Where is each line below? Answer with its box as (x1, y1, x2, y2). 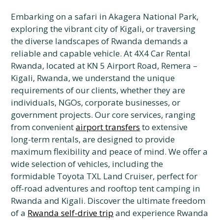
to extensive (140, 121, 188, 133)
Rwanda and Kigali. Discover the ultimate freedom (11, 195, 206, 206)
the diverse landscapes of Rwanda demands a (11, 35, 189, 47)
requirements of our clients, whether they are (11, 84, 186, 96)
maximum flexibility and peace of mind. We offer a (11, 146, 208, 157)
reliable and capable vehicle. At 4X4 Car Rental (11, 48, 191, 59)
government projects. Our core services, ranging (11, 109, 196, 120)
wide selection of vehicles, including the (11, 158, 164, 169)
